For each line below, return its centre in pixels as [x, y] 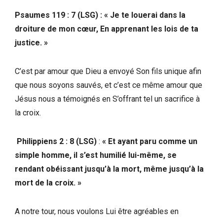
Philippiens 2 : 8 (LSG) [56, 141]
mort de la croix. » [48, 183]
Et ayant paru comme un [152, 141]
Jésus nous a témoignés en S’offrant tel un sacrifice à [107, 99]
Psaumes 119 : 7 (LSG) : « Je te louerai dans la [100, 15]
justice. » [32, 42]
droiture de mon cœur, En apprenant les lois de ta [107, 29]
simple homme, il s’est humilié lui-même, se [96, 155]
